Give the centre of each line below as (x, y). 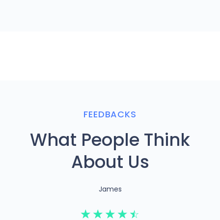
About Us (110, 162)
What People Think (110, 140)
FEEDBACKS (110, 114)
